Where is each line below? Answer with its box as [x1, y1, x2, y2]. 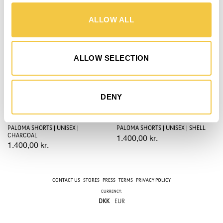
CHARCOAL [7, 131, 37, 139]
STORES [83, 177, 100, 183]
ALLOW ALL [88, 15, 135, 24]
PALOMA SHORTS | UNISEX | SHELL [116, 124, 206, 132]
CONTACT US [52, 177, 80, 183]
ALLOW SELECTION [74, 54, 149, 62]
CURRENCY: [101, 189, 122, 194]
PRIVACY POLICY [136, 177, 171, 183]
